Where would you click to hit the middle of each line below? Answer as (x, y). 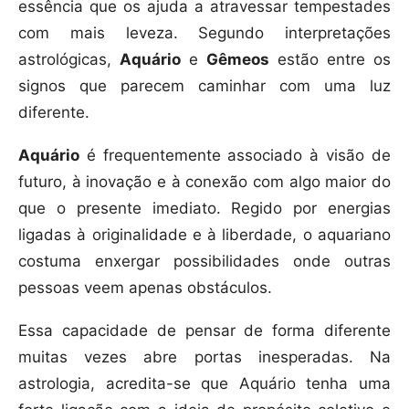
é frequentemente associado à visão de (235, 156)
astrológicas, (69, 60)
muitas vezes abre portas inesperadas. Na (204, 357)
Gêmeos (238, 60)
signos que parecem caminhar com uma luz (204, 86)
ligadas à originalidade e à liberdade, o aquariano (204, 235)
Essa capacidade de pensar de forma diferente (204, 331)
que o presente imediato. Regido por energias (204, 209)
